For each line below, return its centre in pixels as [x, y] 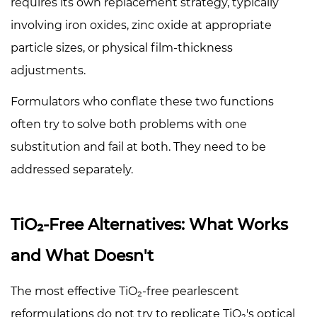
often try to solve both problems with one [129, 124]
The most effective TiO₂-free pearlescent [125, 291]
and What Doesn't [82, 255]
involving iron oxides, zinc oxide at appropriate [141, 25]
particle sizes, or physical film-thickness [122, 47]
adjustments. [48, 70]
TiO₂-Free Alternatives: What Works [149, 224]
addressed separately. [72, 169]
